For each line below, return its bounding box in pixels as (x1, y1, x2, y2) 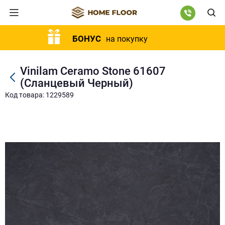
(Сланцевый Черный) (20, 77, 133, 89)
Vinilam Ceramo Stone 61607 (20, 65, 166, 77)
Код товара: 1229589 (5, 91, 74, 99)
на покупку (106, 34, 148, 44)
